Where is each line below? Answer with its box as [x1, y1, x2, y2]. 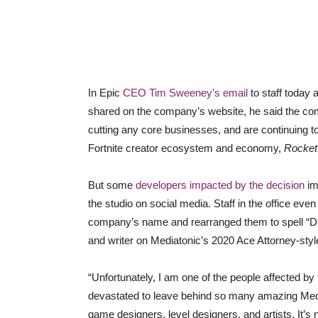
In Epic [88, 87, 123, 99]
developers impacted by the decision [136, 179, 305, 191]
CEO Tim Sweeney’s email [123, 87, 248, 99]
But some [88, 179, 136, 191]
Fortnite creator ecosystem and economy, [88, 142, 284, 154]
